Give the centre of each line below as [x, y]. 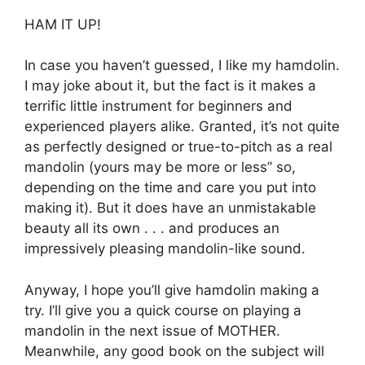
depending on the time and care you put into [170, 188]
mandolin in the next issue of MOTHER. [152, 330]
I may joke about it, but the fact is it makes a [170, 86]
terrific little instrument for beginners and [158, 106]
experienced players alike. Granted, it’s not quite [182, 127]
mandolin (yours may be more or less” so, [160, 167]
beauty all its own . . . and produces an [152, 229]
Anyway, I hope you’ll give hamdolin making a [172, 290]
